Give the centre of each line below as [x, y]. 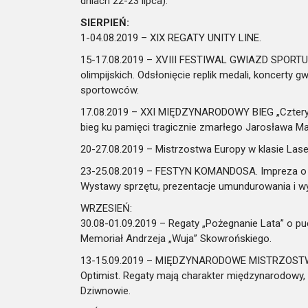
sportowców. [110, 90]
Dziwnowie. [106, 291]
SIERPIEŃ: [105, 23]
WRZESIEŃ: [106, 208]
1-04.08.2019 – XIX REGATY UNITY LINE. [171, 38]
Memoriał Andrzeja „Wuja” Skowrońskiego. [176, 239]
